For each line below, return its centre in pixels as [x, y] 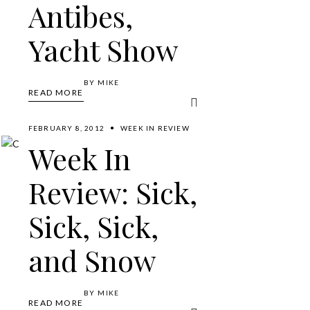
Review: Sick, [112, 192]
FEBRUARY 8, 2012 [66, 128]
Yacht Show [103, 49]
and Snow [92, 260]
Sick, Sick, [93, 226]
